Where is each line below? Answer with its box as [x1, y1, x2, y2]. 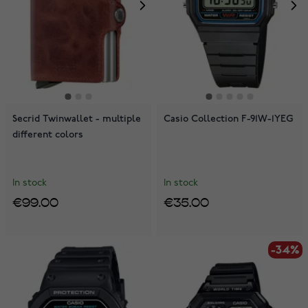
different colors [12, 129, 83, 141]
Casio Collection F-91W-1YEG [164, 113, 294, 125]
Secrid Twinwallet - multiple [12, 113, 141, 125]
